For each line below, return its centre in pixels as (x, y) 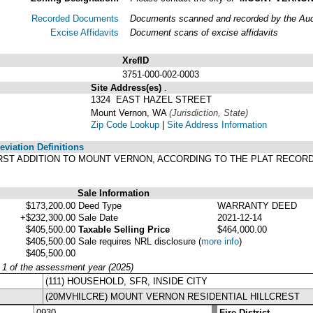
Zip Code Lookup (125, 124)
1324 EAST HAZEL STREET (151, 99)
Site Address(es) (128, 87)
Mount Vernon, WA (130, 112)
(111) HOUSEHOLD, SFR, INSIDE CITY (126, 281)
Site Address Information (217, 124)
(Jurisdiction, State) (209, 112)
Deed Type (100, 205)
